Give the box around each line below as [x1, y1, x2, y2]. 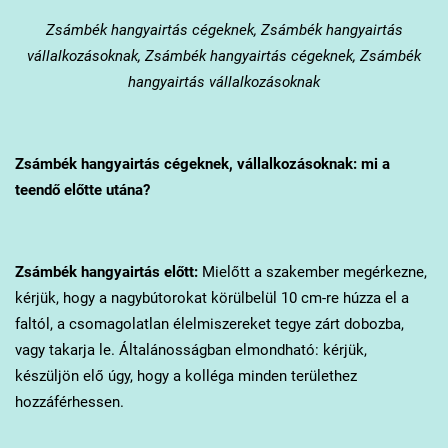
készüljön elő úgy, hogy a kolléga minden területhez [14, 366, 357, 385]
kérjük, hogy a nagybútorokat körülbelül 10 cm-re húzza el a [14, 288, 409, 307]
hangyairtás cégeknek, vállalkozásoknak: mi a [76, 154, 390, 173]
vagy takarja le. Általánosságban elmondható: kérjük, [14, 340, 367, 359]
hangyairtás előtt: [76, 262, 198, 281]
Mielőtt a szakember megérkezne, [197, 262, 427, 281]
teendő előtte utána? [14, 180, 150, 199]
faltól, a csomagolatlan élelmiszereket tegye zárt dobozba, [14, 314, 404, 333]
